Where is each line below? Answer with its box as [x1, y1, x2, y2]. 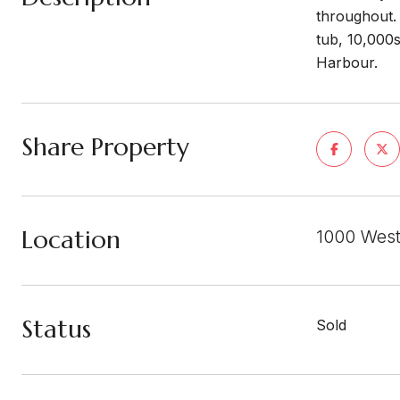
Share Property [21, 131, 189, 162]
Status [21, 313, 91, 345]
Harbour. [316, 54, 378, 71]
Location [21, 224, 121, 255]
